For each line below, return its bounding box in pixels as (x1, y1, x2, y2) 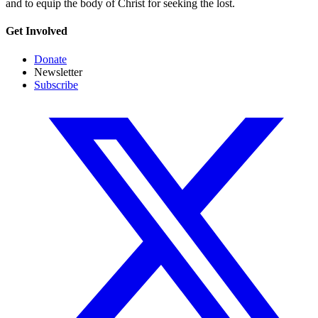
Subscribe (34, 78, 78, 91)
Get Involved (6, 25, 67, 38)
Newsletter (34, 65, 82, 78)
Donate (34, 53, 67, 65)
